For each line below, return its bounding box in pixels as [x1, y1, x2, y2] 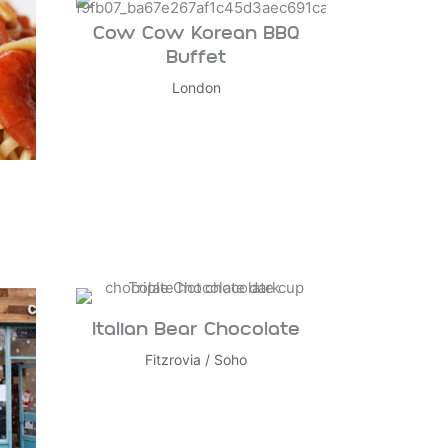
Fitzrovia [145, 351, 201, 369]
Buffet [166, 49, 226, 69]
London [171, 79, 221, 97]
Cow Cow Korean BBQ [92, 25, 300, 45]
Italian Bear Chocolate [92, 321, 300, 341]
